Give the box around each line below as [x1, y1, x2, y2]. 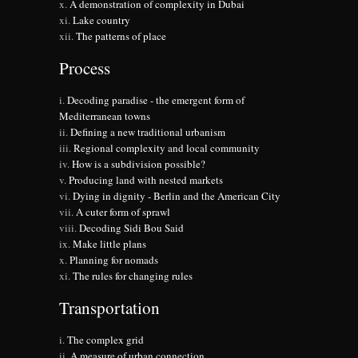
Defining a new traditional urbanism [70, 124, 225, 139]
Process [59, 56, 110, 79]
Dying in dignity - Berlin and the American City [73, 188, 280, 203]
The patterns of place [76, 28, 166, 43]
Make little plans [73, 236, 146, 251]
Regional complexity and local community [74, 140, 260, 155]
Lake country [73, 12, 130, 27]
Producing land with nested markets [69, 172, 223, 187]
